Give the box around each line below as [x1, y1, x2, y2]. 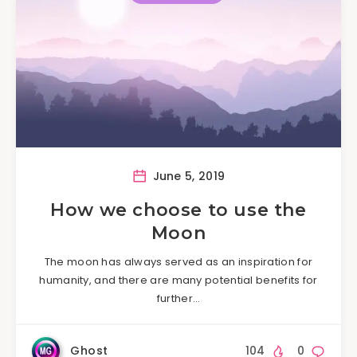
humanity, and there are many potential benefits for [39, 272, 318, 288]
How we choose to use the [50, 198, 307, 221]
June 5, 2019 [149, 167, 226, 184]
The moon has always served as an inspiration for [44, 253, 313, 269]
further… [156, 290, 201, 306]
